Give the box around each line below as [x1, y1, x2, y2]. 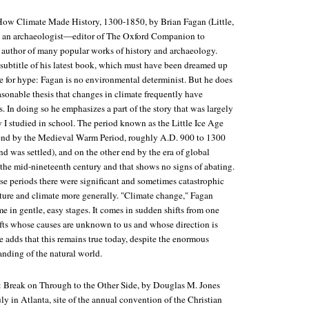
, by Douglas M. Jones [137, 279, 220, 291]
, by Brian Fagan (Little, [145, 15, 234, 28]
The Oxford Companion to [106, 30, 205, 42]
